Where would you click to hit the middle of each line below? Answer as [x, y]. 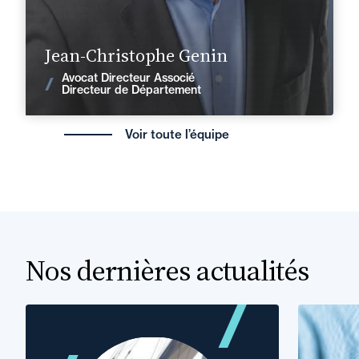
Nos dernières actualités [167, 270]
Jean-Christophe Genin [136, 55]
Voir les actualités [189, 87]
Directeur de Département [131, 90]
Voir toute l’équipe [177, 134]
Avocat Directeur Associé [128, 78]
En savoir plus [288, 46]
